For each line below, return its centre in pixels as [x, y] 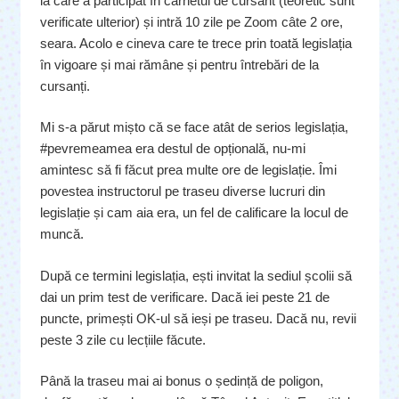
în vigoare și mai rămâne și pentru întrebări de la [179, 64]
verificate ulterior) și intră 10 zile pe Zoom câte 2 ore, [191, 21]
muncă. [62, 234]
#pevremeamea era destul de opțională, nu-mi [173, 149]
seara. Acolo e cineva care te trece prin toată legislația [196, 43]
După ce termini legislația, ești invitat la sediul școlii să [196, 275]
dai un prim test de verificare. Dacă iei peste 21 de [185, 297]
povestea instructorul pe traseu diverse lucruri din [183, 191]
